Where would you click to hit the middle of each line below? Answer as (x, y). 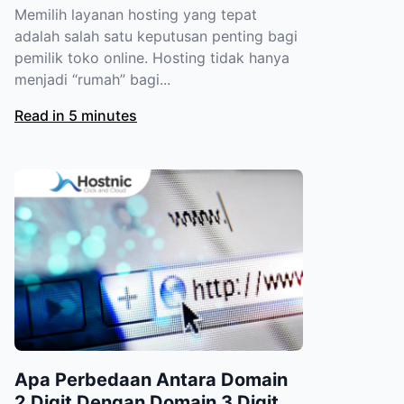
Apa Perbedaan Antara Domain (151, 379)
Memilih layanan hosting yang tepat (136, 15)
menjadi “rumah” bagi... (92, 80)
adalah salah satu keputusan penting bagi (156, 37)
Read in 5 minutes (76, 116)
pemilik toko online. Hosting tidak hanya (152, 58)
